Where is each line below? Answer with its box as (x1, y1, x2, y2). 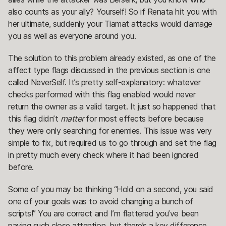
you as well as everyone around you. (8, 30, 136, 41)
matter (60, 113, 86, 124)
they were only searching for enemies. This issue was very (8, 125, 212, 136)
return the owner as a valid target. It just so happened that (8, 101, 216, 111)
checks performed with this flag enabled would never (8, 89, 196, 99)
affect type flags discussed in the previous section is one (8, 65, 210, 75)
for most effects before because (86, 113, 204, 124)
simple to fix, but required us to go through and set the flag (8, 137, 216, 148)
